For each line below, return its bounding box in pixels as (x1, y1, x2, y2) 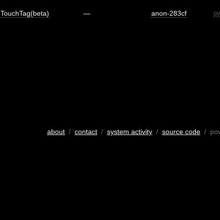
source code (162, 128, 200, 136)
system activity (107, 128, 152, 136)
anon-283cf (151, 9, 187, 17)
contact (74, 128, 97, 136)
